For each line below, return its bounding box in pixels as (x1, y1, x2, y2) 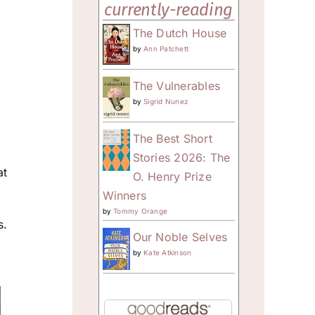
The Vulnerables (132, 78, 221, 93)
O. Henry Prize (132, 169, 212, 184)
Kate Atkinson (143, 247, 192, 257)
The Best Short (132, 131, 212, 146)
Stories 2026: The (132, 150, 231, 165)
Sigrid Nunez (143, 96, 189, 105)
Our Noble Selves (132, 229, 228, 244)
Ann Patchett (143, 44, 189, 53)
